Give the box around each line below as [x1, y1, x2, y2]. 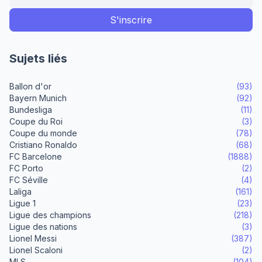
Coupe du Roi [9, 116, 63, 127]
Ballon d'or [9, 81, 51, 92]
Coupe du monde [9, 128, 77, 139]
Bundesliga [9, 105, 52, 115]
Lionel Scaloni [9, 245, 63, 256]
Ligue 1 [9, 198, 36, 209]
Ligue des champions [9, 210, 91, 220]
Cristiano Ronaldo [9, 140, 77, 150]
